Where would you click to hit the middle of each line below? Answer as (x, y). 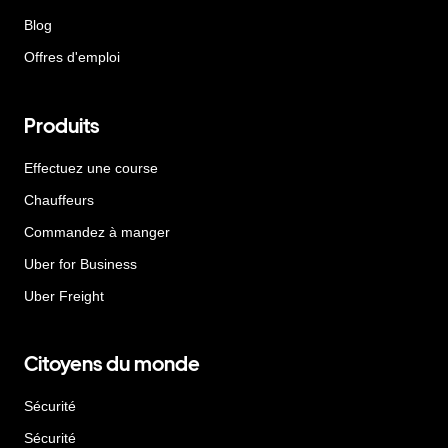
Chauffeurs (59, 199)
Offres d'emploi (72, 57)
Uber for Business (80, 263)
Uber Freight (64, 295)
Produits (61, 125)
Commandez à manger (97, 231)
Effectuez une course (91, 167)
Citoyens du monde (112, 364)
